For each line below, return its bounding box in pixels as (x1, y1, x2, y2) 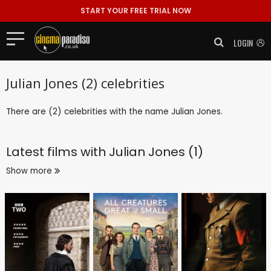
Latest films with (6, 143, 109, 160)
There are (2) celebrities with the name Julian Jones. (6, 105, 223, 117)
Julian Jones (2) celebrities (6, 74, 165, 92)
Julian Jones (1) (109, 143, 203, 160)
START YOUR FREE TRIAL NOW (80, 5, 191, 16)
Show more (6, 165, 54, 177)
